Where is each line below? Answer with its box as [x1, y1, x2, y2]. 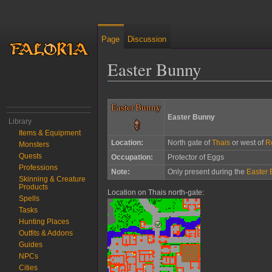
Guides [19, 240, 43, 249]
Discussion [127, 35, 167, 44]
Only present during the [167, 167, 246, 176]
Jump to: [107, 93, 143, 103]
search [188, 93, 214, 103]
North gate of [167, 138, 212, 147]
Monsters [19, 140, 50, 149]
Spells [19, 194, 40, 203]
